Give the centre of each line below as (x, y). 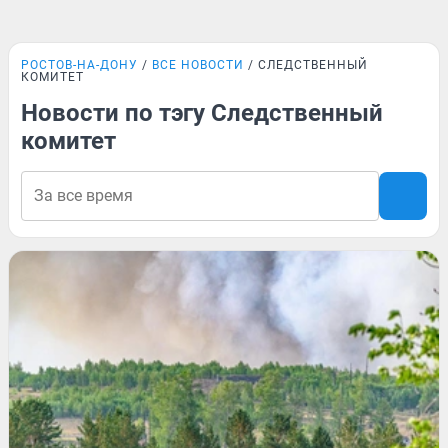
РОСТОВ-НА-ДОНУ (79, 65)
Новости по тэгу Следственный (202, 113)
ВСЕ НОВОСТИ (198, 65)
